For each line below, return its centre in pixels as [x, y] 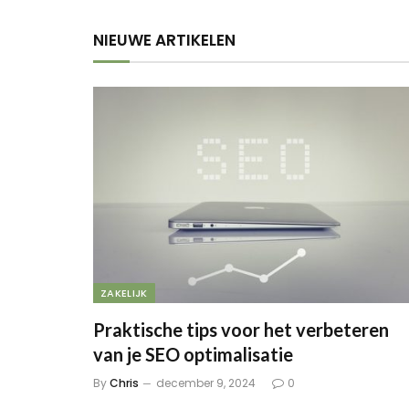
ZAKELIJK [124, 294]
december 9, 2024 [206, 383]
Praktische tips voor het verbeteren [241, 330]
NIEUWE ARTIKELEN [164, 40]
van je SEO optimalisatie [193, 355]
